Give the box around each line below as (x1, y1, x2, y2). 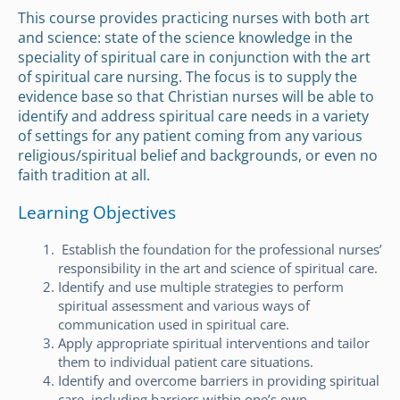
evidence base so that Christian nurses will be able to (18, 86, 374, 106)
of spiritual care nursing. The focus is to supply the (18, 66, 357, 87)
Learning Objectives (18, 200, 176, 224)
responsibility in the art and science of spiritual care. (58, 258, 381, 277)
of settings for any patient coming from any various (18, 125, 362, 146)
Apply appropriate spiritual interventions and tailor (58, 333, 370, 352)
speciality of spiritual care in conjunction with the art (18, 46, 371, 67)
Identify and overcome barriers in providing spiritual (58, 371, 379, 389)
